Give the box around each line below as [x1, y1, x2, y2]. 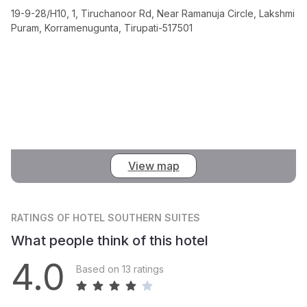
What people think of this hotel [11, 232, 208, 249]
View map [127, 159, 180, 173]
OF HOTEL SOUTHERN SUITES [57, 211, 200, 223]
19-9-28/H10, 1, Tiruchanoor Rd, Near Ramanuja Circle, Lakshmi [11, 7, 295, 19]
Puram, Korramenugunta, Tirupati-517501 [11, 21, 193, 34]
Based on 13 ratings [76, 263, 164, 275]
